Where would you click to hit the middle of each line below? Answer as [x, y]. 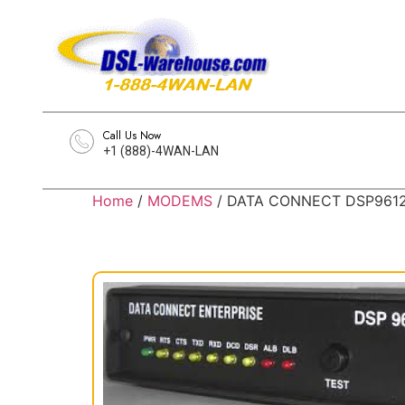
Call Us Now [132, 136]
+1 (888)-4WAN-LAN [161, 151]
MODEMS [180, 201]
